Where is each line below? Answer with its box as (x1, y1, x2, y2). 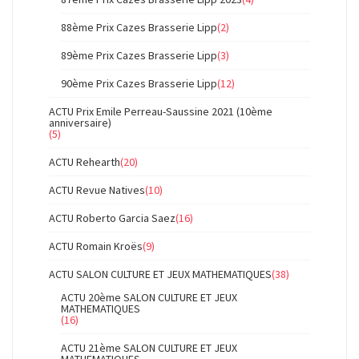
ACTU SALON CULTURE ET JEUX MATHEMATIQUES (49, 267, 272, 281)
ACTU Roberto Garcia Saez (49, 211, 175, 225)
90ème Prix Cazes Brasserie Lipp (61, 76, 217, 91)
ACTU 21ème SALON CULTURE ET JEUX (61, 341, 237, 355)
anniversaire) (49, 115, 111, 130)
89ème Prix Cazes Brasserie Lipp (61, 48, 217, 63)
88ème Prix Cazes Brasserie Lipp (61, 20, 217, 34)
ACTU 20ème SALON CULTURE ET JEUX (61, 290, 237, 305)
